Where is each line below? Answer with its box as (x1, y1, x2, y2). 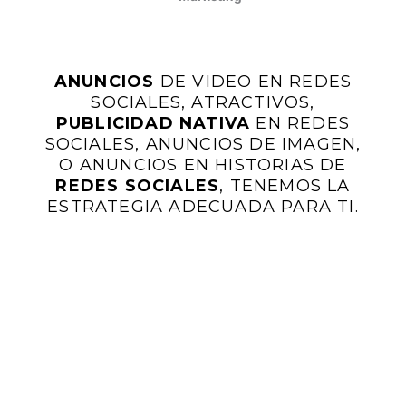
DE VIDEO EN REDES (159, 72, 353, 92)
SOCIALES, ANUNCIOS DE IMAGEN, (44, 134, 362, 155)
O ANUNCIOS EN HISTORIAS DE (59, 155, 347, 176)
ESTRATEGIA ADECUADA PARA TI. (47, 197, 359, 217)
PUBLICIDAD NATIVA (55, 113, 251, 134)
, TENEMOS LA (219, 176, 351, 197)
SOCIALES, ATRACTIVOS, (91, 92, 315, 113)
